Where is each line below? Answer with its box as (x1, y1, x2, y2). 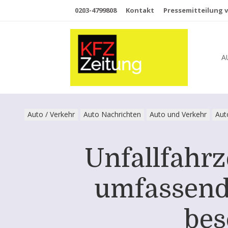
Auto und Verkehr (150, 109, 207, 120)
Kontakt (126, 6, 154, 15)
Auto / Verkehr (27, 109, 75, 120)
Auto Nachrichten (83, 109, 141, 120)
